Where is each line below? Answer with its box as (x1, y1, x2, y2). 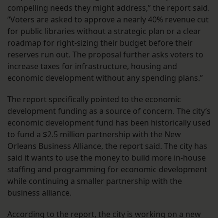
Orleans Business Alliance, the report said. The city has (7, 141, 207, 152)
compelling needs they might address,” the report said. (7, 2, 210, 14)
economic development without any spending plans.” (7, 73, 203, 84)
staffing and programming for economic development (7, 164, 207, 175)
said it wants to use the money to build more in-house (7, 152, 206, 163)
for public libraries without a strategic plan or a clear (7, 26, 201, 37)
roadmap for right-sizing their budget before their (7, 37, 193, 49)
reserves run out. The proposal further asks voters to (7, 49, 203, 60)
